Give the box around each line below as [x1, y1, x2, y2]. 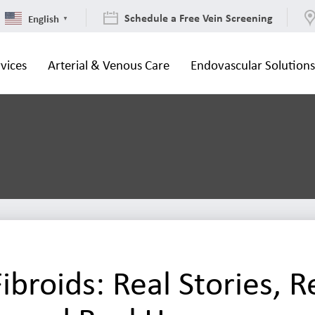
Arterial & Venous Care [48, 56, 169, 73]
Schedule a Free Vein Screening [124, 10, 273, 26]
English [28, 11, 59, 25]
